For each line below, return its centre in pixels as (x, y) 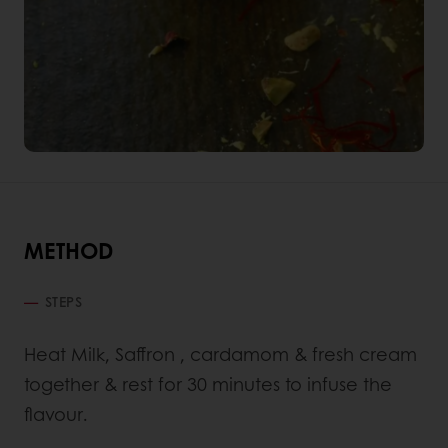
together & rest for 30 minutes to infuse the (208, 384)
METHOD (68, 250)
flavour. (56, 414)
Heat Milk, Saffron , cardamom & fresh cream (220, 354)
